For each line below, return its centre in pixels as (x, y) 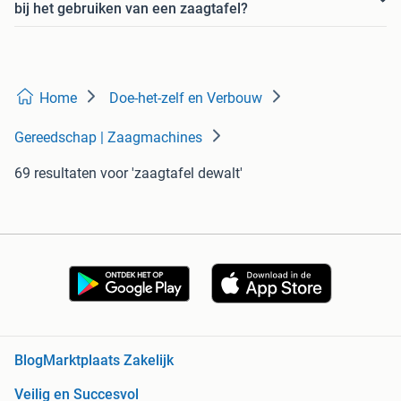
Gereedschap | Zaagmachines (108, 138)
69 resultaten (55, 174)
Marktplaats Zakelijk (108, 361)
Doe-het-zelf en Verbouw (186, 98)
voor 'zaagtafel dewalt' (171, 174)
